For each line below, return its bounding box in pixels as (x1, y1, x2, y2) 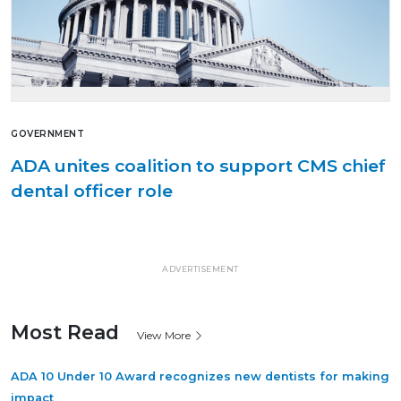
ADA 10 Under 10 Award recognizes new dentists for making (11, 370, 389, 384)
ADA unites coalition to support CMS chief (11, 155, 386, 177)
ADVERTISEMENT (162, 264, 239, 275)
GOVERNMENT (11, 128, 84, 141)
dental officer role (11, 180, 173, 202)
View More (137, 328, 193, 343)
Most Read (11, 320, 119, 345)
